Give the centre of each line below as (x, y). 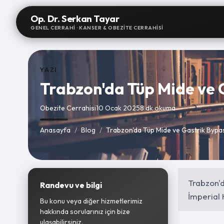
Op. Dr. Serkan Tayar (75, 18)
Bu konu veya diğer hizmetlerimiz (91, 201)
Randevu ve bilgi (71, 185)
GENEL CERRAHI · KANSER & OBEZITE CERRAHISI (97, 27)
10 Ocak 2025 (118, 108)
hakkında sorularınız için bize (85, 211)
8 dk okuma (158, 108)
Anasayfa (55, 130)
